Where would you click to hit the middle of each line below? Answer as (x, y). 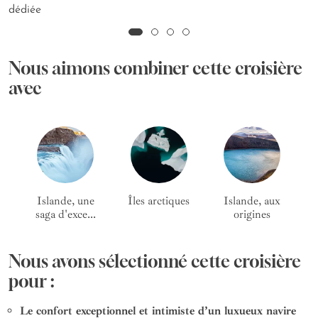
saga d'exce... (65, 215)
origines (252, 215)
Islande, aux (252, 201)
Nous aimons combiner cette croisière (155, 68)
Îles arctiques (159, 201)
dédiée (25, 10)
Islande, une (65, 201)
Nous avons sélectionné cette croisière (155, 262)
